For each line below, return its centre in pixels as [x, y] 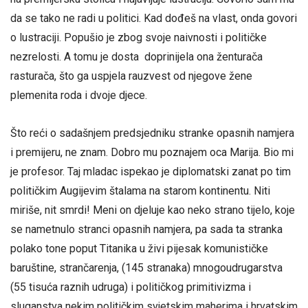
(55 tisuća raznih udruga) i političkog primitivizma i [131, 287]
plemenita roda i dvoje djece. [79, 95]
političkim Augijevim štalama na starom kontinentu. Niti [140, 191]
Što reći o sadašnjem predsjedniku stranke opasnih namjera [152, 133]
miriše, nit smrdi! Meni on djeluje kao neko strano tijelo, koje [153, 210]
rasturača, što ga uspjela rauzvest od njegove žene [131, 76]
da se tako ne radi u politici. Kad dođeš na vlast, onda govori [154, 18]
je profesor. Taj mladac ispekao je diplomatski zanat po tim [151, 172]
